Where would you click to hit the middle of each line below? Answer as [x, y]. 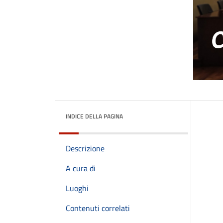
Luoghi [77, 188]
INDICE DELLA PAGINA [94, 116]
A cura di [81, 168]
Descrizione [85, 148]
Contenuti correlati [98, 208]
